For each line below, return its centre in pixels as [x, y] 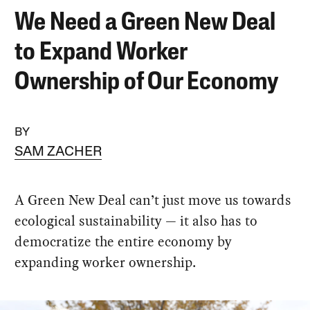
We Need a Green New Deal [145, 23]
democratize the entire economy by [124, 241]
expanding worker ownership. [106, 262]
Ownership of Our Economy [147, 83]
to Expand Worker [101, 53]
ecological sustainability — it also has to [136, 220]
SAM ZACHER [58, 152]
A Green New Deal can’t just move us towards [153, 200]
